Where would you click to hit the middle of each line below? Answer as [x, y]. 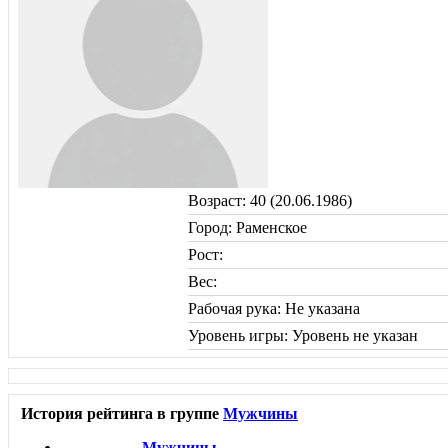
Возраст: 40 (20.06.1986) [270, 200]
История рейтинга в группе [122, 413]
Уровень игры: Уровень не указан [303, 335]
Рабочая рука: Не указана [274, 308]
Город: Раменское [247, 227]
